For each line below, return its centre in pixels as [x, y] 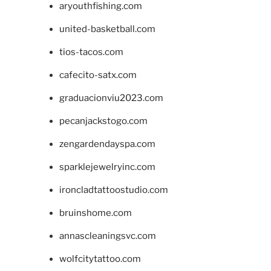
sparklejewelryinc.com [107, 167]
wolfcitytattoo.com [100, 259]
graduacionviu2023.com [111, 98]
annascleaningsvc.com [107, 236]
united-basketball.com [107, 29]
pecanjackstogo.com [103, 121]
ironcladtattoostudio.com [113, 190]
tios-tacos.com [91, 52]
